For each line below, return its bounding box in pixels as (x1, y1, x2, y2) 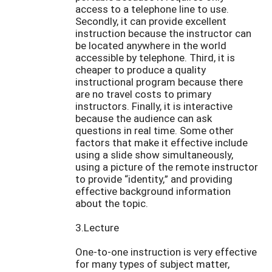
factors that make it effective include (75, 135, 248, 150)
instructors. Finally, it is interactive (75, 99, 233, 114)
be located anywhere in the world (75, 38, 226, 53)
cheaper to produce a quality (75, 63, 206, 77)
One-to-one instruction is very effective (75, 245, 257, 259)
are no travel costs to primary (75, 87, 211, 101)
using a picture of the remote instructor (75, 160, 258, 174)
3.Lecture (75, 220, 119, 235)
